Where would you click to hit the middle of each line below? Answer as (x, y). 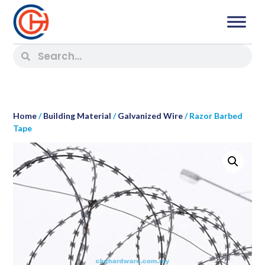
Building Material (77, 116)
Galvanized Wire (151, 116)
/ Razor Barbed (213, 116)
